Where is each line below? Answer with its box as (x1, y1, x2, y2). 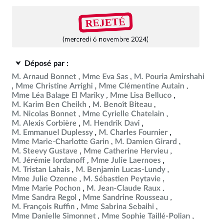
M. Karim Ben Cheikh (12, 101, 87, 109)
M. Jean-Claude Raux (87, 184, 160, 192)
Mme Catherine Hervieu (84, 147, 168, 155)
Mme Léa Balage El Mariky (12, 91, 104, 99)
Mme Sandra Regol (12, 194, 77, 201)
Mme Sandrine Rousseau (83, 194, 168, 201)
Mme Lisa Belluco (110, 91, 172, 99)
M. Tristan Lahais (12, 166, 70, 174)
